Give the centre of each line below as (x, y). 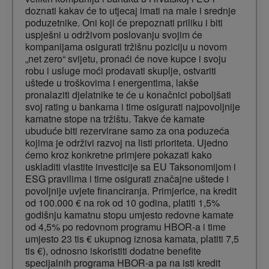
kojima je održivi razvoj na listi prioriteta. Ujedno (127, 143)
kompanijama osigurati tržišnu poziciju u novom (126, 47)
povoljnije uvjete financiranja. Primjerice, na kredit (131, 191)
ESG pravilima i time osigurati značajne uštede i (127, 179)
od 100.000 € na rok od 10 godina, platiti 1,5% (122, 203)
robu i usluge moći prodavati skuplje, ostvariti (121, 71)
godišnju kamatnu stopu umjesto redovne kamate (129, 215)
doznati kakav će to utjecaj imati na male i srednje (131, 11)
